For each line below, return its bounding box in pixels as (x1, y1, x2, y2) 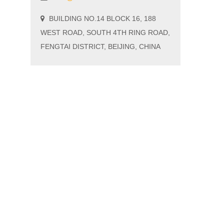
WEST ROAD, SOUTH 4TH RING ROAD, (40, 28, 170, 36)
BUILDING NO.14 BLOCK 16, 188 (47, 14, 156, 22)
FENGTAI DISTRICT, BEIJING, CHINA (40, 42, 160, 50)
